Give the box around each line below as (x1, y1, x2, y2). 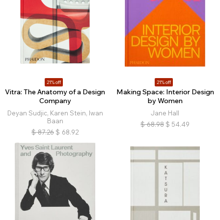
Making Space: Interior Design (116, 87, 214, 97)
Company (39, 96, 71, 106)
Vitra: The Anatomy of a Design (5, 87, 105, 97)
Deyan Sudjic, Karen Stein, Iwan (7, 109, 103, 117)
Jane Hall (151, 109, 179, 117)
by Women (147, 96, 183, 106)
